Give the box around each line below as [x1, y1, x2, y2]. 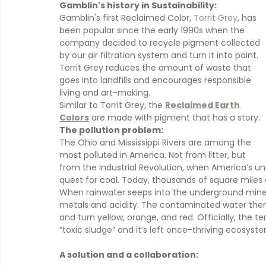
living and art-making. [59, 86, 150, 99]
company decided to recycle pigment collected [59, 36, 262, 49]
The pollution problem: [59, 123, 163, 136]
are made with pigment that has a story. [89, 111, 260, 123]
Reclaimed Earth [165, 99, 242, 111]
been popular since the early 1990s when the [59, 24, 247, 36]
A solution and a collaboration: [59, 248, 198, 261]
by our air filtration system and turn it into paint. [59, 49, 261, 61]
